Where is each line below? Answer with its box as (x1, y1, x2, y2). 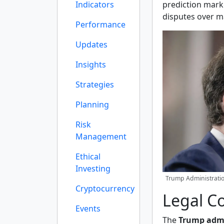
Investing (75, 163, 110, 174)
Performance (75, 19, 125, 30)
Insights (75, 59, 106, 70)
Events (75, 203, 100, 214)
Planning (75, 99, 109, 110)
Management (75, 131, 126, 142)
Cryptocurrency (75, 183, 134, 194)
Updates (75, 39, 107, 50)
